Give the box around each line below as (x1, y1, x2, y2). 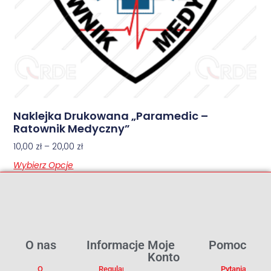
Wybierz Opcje (13, 158, 74, 171)
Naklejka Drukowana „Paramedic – (13, 108, 209, 123)
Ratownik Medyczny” (13, 120, 131, 136)
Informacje (87, 237, 145, 252)
